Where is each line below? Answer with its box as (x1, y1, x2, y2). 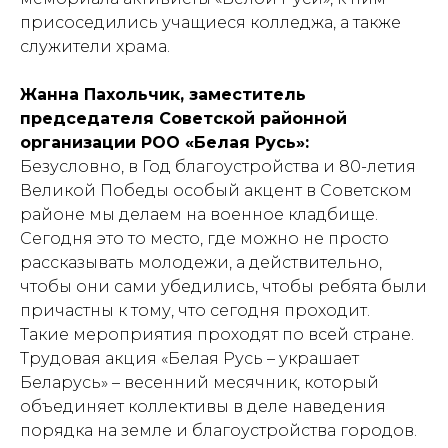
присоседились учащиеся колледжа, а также (20, 13, 401, 32)
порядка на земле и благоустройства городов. (20, 421, 417, 440)
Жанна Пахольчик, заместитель (20, 85, 306, 104)
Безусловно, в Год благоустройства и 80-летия (20, 157, 416, 176)
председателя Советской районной (20, 109, 347, 128)
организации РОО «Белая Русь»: (20, 133, 309, 152)
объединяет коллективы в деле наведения (20, 397, 386, 416)
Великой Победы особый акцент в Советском (20, 181, 412, 200)
